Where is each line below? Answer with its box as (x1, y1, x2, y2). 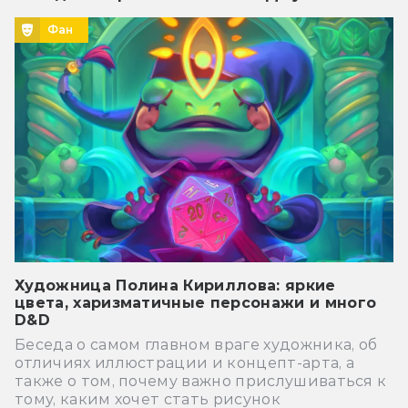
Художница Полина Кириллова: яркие (15, 276, 336, 294)
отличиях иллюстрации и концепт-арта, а (15, 353, 355, 372)
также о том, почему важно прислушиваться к (15, 372, 387, 390)
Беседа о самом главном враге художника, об (15, 335, 378, 353)
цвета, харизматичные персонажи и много (15, 293, 377, 311)
